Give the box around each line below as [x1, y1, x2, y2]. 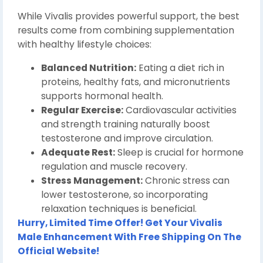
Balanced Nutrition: [41, 62, 136, 75]
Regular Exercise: [41, 104, 123, 117]
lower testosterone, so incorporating [41, 188, 208, 201]
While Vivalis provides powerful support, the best [18, 10, 240, 23]
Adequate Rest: [41, 146, 115, 159]
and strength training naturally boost [41, 118, 210, 131]
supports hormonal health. [41, 90, 163, 103]
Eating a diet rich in [136, 62, 224, 75]
